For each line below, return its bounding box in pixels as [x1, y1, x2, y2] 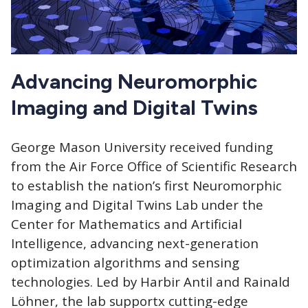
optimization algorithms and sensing [11, 254, 239, 272]
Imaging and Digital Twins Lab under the [11, 196, 263, 214]
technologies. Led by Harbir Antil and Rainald [11, 273, 290, 291]
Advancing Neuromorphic [11, 69, 257, 95]
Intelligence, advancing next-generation [11, 234, 258, 252]
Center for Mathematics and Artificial [11, 215, 242, 233]
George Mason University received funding [11, 138, 273, 156]
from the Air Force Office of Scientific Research [11, 157, 297, 175]
